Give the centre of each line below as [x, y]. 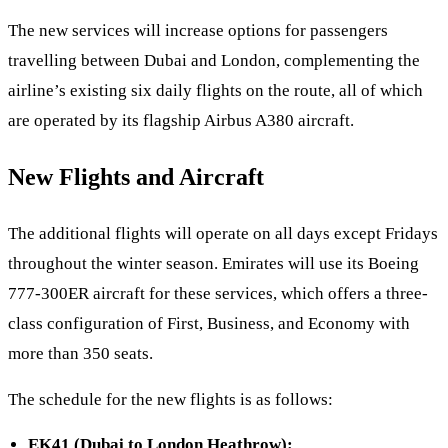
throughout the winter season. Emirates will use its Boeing [213, 264]
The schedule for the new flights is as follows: [170, 399]
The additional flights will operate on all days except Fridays [223, 234]
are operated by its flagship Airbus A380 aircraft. [181, 121]
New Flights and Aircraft [136, 177]
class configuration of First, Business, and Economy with [209, 324]
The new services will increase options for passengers [198, 31]
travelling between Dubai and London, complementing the [214, 61]
